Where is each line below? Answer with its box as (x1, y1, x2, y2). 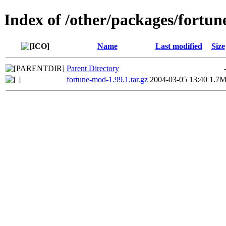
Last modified (155, 41, 202, 50)
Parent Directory (67, 64, 119, 73)
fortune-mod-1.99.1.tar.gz (67, 75, 148, 84)
